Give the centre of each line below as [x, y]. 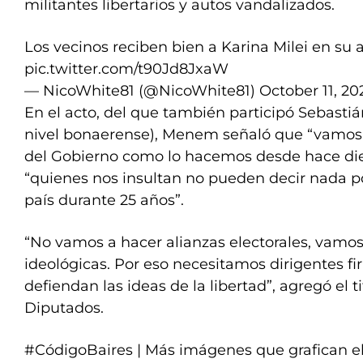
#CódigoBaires [79, 350]
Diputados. [64, 308]
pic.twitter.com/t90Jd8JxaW [126, 69]
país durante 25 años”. [104, 200]
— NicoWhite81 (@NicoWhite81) [142, 91]
